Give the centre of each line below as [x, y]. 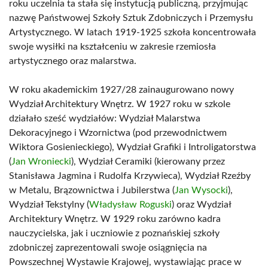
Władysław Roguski [130, 205]
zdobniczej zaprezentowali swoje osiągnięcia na [108, 248]
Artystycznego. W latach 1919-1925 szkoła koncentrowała [133, 32]
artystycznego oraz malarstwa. [73, 61]
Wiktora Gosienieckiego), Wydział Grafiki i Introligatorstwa [133, 147]
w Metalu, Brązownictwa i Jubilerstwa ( [92, 190]
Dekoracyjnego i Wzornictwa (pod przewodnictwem [118, 133]
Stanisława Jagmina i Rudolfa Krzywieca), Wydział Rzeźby [130, 176]
